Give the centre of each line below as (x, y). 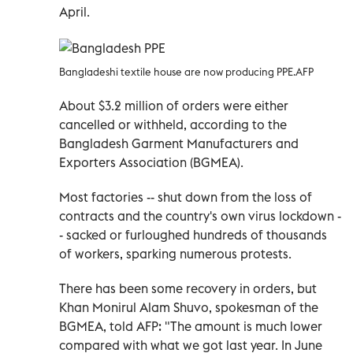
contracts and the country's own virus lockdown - (200, 216)
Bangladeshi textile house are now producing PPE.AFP (186, 71)
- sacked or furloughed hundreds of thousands (193, 234)
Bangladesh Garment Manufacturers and (179, 143)
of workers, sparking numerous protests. (175, 253)
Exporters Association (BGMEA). (151, 162)
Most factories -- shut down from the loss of (186, 197)
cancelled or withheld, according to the (173, 124)
